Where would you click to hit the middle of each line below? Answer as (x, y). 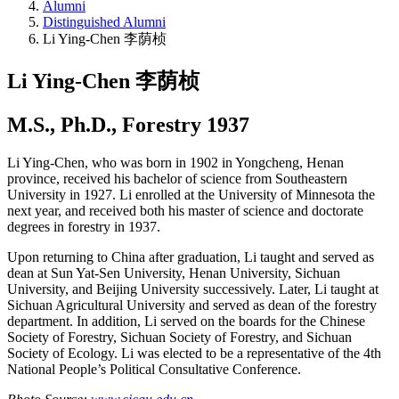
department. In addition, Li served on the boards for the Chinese (186, 321)
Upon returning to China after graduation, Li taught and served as (191, 256)
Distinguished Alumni (104, 21)
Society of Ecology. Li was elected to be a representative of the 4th (194, 353)
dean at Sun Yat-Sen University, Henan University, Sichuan (174, 273)
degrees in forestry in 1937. (84, 226)
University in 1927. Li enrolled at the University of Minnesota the (191, 194)
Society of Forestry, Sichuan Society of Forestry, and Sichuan (179, 337)
